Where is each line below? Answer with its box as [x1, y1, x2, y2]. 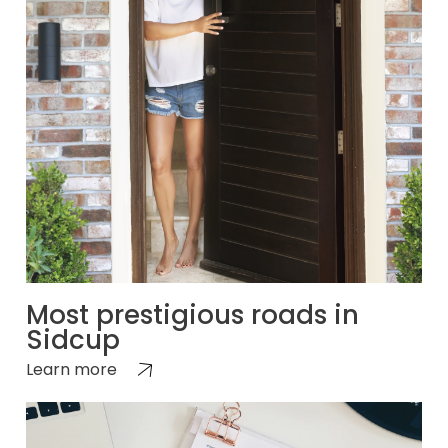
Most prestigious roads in [26, 296, 359, 333]
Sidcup [26, 321, 120, 358]
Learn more [26, 357, 117, 381]
